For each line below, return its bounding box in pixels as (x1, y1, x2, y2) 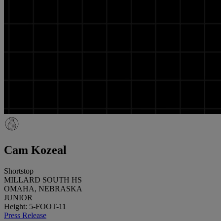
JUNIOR (4, 193, 33, 202)
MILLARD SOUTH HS (4, 175, 82, 184)
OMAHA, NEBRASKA (4, 184, 82, 193)
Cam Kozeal (4, 143, 67, 156)
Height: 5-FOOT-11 (4, 202, 66, 211)
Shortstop (4, 166, 34, 175)
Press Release (4, 211, 46, 220)
